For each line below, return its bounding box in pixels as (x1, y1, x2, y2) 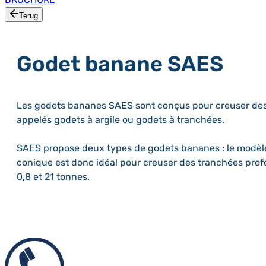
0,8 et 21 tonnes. (17, 170, 90, 182)
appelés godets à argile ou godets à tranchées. (17, 113, 224, 125)
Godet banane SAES (17, 50, 223, 77)
